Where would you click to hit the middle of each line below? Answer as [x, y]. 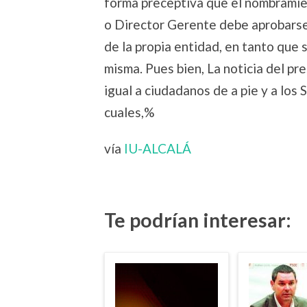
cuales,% [129, 112]
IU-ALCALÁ [158, 148]
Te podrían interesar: [198, 220]
